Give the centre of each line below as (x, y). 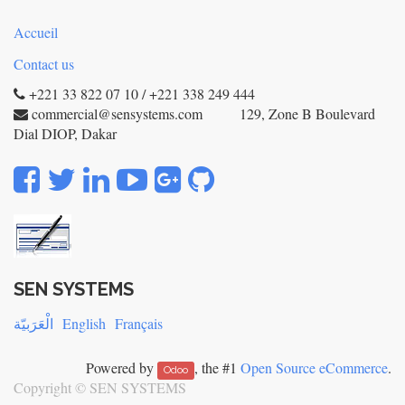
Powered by (121, 367)
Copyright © (52, 387)
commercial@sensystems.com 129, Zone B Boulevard (203, 113)
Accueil (36, 32)
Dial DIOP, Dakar (65, 133)
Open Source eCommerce (314, 367)
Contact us (44, 64)
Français (139, 323)
